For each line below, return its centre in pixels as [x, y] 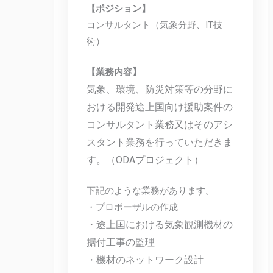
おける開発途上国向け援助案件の [160, 107]
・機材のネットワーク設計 [145, 260]
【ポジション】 [119, 8]
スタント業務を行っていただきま [160, 143]
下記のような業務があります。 [151, 191]
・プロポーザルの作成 [133, 207]
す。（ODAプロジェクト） [145, 160]
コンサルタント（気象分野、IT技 [155, 25]
